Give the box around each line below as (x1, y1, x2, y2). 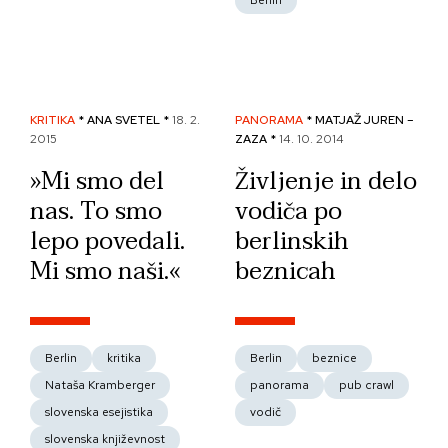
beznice (312, 350, 357, 366)
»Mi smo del (30, 161, 164, 202)
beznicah (235, 251, 335, 292)
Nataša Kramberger (45, 377, 155, 393)
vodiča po (235, 191, 342, 232)
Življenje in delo (235, 161, 417, 202)
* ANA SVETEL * (78, 112, 172, 128)
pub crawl (339, 377, 394, 393)
